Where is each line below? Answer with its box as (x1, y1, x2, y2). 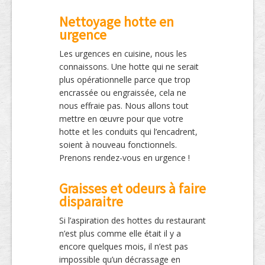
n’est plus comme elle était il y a (59, 227, 181, 239)
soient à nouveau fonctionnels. (59, 138, 177, 150)
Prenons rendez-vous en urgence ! (59, 151, 190, 163)
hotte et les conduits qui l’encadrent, (59, 125, 198, 137)
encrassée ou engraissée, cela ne (59, 86, 186, 98)
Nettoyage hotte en (59, 12, 174, 30)
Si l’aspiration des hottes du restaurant (59, 214, 206, 226)
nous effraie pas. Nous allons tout (59, 99, 189, 111)
